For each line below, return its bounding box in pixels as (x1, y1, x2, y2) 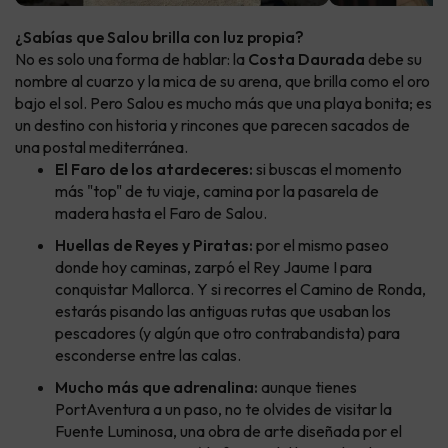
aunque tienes (258, 377, 357, 398)
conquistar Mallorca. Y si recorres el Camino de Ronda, (55, 279, 426, 300)
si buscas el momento (253, 159, 402, 180)
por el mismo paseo (253, 235, 389, 256)
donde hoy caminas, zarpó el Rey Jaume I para (55, 257, 372, 278)
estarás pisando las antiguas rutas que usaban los (55, 301, 391, 322)
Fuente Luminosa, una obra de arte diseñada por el (55, 421, 402, 442)
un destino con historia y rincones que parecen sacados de (15, 115, 410, 136)
